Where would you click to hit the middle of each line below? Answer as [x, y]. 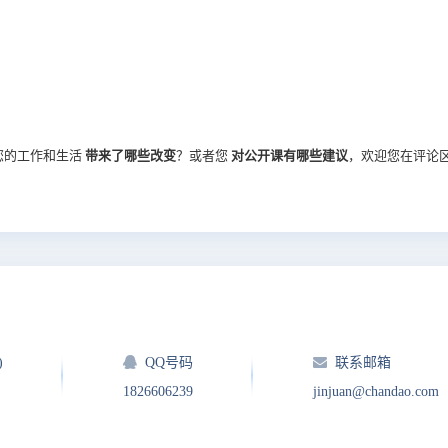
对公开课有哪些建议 [289, 156]
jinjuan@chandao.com [376, 391]
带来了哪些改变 [130, 156]
